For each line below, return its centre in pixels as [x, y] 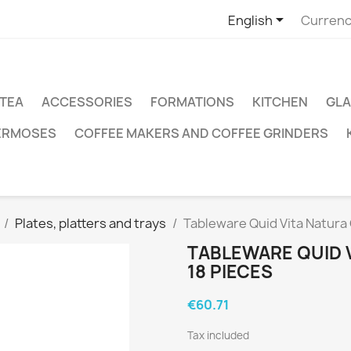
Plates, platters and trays [90, 223]
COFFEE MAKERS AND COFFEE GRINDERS [201, 133]
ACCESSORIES [87, 102]
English [250, 20]
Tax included [218, 335]
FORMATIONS [192, 102]
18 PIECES [230, 272]
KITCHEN [280, 102]
